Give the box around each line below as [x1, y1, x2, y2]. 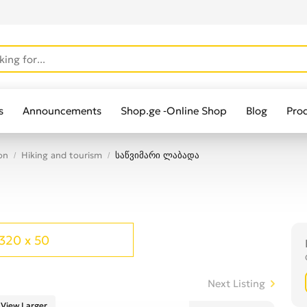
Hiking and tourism [21, 149, 102, 161]
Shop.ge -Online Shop [121, 104, 227, 117]
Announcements [23, 104, 101, 117]
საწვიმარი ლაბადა [115, 149, 199, 161]
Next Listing [208, 278, 265, 290]
